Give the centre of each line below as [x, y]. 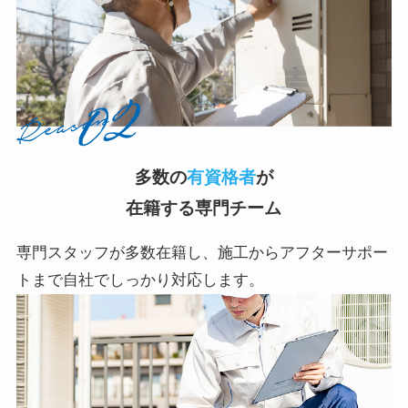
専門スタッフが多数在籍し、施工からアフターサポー [202, 252]
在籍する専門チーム [204, 208]
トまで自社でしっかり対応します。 [140, 280]
